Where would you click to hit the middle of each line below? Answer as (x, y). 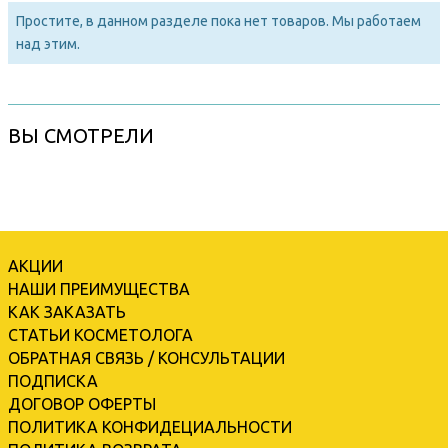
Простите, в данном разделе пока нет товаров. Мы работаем (218, 20)
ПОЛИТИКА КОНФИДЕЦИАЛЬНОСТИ (150, 426)
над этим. (48, 43)
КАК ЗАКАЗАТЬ (67, 311)
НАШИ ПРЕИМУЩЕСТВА (99, 288)
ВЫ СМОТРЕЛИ (81, 135)
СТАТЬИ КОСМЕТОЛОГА (100, 334)
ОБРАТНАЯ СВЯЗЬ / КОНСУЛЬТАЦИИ (146, 357)
